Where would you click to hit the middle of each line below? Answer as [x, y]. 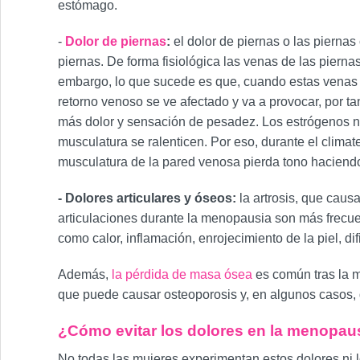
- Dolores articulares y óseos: [149, 198]
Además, [85, 274]
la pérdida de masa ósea [184, 274]
